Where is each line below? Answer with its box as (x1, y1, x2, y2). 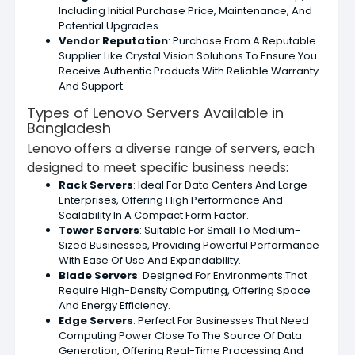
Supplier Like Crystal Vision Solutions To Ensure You (59, 48, 317, 63)
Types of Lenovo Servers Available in (27, 102, 284, 123)
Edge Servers (59, 312, 133, 328)
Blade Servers (59, 267, 138, 283)
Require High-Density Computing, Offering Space (59, 282, 311, 298)
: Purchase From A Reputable (168, 32, 316, 48)
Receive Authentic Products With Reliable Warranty (59, 63, 319, 78)
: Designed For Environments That (138, 267, 307, 283)
